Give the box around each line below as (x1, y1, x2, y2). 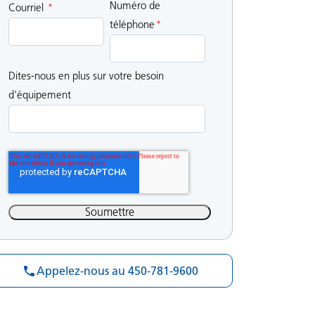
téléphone (110, 18, 155, 31)
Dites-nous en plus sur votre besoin (8, 69, 164, 82)
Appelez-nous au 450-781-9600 (36, 264, 198, 278)
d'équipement (8, 88, 71, 101)
